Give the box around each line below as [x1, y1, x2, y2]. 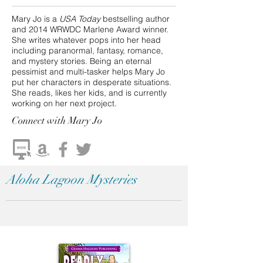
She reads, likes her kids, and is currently [12, 87, 167, 98]
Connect [12, 114, 45, 127]
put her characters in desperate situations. [12, 77, 171, 87]
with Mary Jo [45, 114, 102, 127]
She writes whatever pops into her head [12, 35, 161, 45]
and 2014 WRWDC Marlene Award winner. [12, 24, 168, 35]
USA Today [59, 14, 100, 24]
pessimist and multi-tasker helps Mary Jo [12, 66, 165, 77]
